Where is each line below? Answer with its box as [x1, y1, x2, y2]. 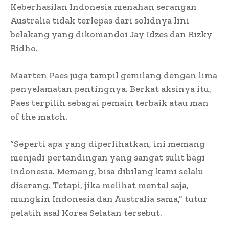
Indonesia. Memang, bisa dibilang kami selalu [10, 165, 203, 177]
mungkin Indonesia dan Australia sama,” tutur [10, 193, 208, 204]
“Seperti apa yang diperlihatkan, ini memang [10, 138, 205, 149]
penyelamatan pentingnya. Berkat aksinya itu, [10, 83, 211, 95]
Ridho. [10, 42, 38, 54]
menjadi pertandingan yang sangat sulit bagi [10, 151, 205, 163]
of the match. [10, 110, 67, 122]
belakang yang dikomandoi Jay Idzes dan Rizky [10, 28, 212, 40]
